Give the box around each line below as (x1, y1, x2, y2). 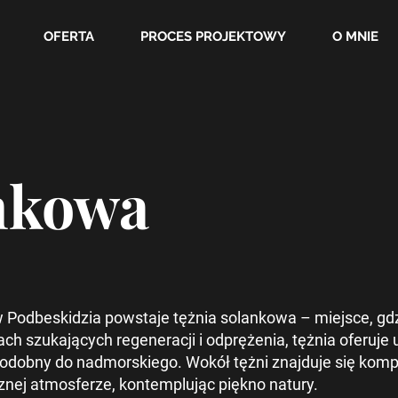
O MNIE (332, 28, 379, 45)
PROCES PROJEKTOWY (140, 28, 287, 45)
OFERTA (44, 28, 95, 45)
